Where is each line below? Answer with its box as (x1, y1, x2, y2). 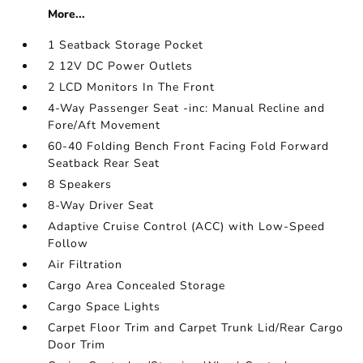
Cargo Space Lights (48, 299, 161, 315)
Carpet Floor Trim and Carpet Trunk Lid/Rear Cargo (48, 320, 344, 336)
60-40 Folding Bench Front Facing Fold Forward (48, 139, 330, 155)
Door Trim (48, 337, 106, 353)
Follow (48, 236, 89, 252)
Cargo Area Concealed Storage (48, 278, 226, 294)
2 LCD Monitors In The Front (48, 79, 216, 96)
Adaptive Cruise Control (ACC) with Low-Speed (48, 219, 326, 235)
